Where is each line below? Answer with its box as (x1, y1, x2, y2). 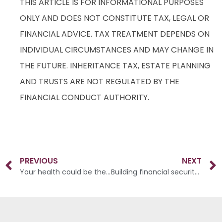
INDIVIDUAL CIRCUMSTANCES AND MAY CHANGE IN (20, 44, 214, 55)
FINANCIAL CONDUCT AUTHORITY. (20, 91, 149, 103)
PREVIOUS (20, 155, 58, 167)
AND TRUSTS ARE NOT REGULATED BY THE (20, 75, 179, 87)
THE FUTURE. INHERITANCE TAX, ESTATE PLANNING (20, 59, 211, 71)
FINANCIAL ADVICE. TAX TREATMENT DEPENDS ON (20, 28, 210, 40)
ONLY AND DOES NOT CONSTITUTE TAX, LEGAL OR (20, 12, 209, 24)
